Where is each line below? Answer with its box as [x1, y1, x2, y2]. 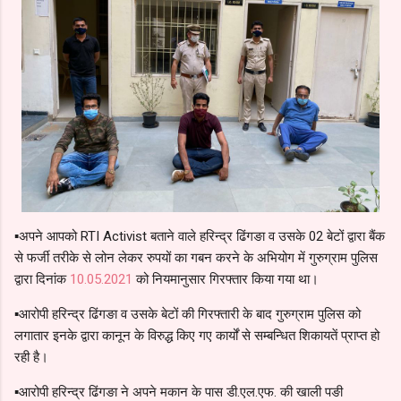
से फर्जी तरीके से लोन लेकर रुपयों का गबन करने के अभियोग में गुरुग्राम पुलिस [14, 249, 378, 266]
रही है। [14, 348, 48, 365]
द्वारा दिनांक [14, 270, 70, 287]
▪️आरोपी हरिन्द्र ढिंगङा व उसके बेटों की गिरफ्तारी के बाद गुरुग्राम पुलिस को [14, 305, 361, 322]
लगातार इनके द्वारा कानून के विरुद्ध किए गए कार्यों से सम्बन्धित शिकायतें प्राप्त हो [14, 327, 380, 344]
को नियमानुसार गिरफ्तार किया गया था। [132, 270, 319, 287]
